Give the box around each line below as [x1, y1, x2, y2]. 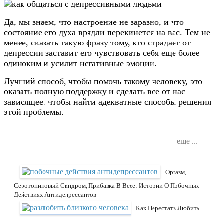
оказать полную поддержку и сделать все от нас [4, 86, 185, 96]
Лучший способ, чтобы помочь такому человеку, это [4, 76, 202, 86]
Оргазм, [165, 168, 186, 175]
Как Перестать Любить [136, 204, 199, 212]
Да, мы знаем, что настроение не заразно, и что [4, 17, 184, 27]
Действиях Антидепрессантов [14, 190, 96, 198]
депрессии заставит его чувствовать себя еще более [4, 47, 199, 58]
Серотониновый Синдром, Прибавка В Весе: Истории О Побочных [14, 181, 199, 189]
